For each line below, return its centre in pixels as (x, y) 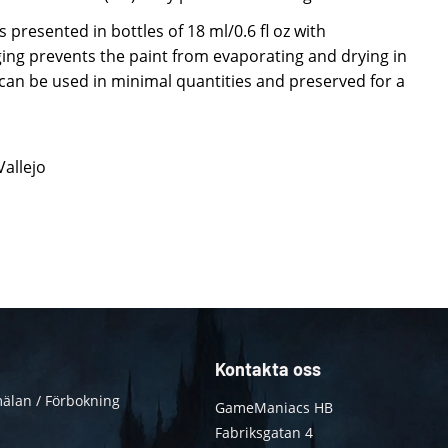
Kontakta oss (267, 369)
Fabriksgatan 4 (263, 433)
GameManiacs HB (273, 408)
